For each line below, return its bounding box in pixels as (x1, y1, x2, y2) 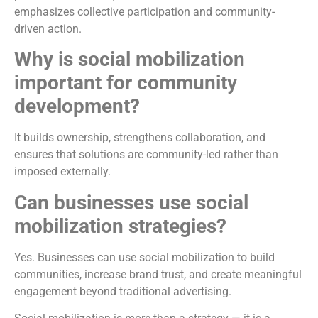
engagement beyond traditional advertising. (14, 284, 231, 298)
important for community (14, 71, 237, 95)
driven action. (14, 21, 82, 35)
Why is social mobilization (14, 48, 245, 72)
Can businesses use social (14, 190, 248, 214)
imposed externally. (14, 165, 111, 179)
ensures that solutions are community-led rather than (14, 148, 278, 162)
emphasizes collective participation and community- (14, 4, 275, 18)
